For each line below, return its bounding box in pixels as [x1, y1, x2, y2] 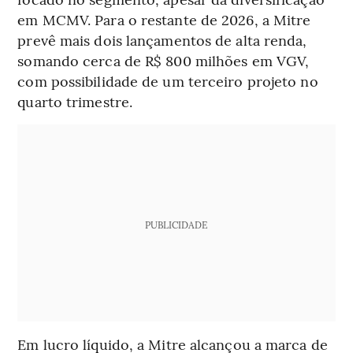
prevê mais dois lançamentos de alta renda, [17, 29, 307, 50]
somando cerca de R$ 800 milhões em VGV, [17, 50, 310, 70]
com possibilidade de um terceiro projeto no [17, 70, 318, 91]
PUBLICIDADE [145, 217, 208, 231]
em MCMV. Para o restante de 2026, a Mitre [17, 9, 311, 29]
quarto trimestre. [17, 91, 133, 111]
